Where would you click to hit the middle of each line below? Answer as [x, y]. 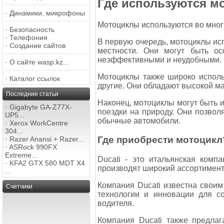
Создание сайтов [37, 45]
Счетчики [19, 186]
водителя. [116, 203]
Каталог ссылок [35, 78]
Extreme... [21, 155]
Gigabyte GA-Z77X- [41, 107]
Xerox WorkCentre [39, 123]
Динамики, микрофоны [47, 13]
